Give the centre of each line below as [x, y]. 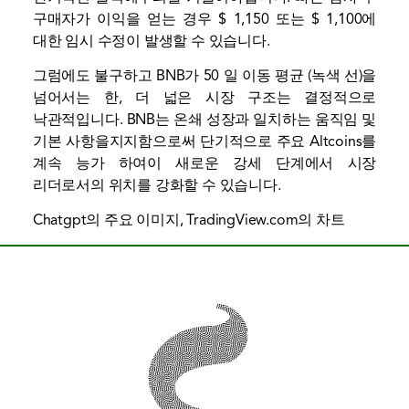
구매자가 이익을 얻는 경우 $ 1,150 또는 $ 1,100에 [204, 19]
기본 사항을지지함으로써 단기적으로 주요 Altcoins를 [204, 142]
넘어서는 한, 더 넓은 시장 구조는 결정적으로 [204, 98]
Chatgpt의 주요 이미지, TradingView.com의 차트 [189, 220]
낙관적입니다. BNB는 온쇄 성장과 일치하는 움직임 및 [204, 120]
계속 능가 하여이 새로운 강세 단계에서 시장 [204, 164]
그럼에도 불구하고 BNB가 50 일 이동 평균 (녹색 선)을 [204, 76]
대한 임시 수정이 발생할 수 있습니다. [151, 41]
